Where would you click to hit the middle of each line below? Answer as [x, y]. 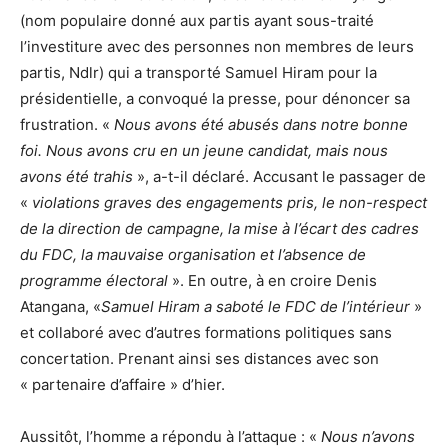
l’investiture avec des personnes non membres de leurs [217, 47]
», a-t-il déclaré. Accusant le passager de [279, 177]
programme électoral [94, 281]
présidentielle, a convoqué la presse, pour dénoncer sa [215, 99]
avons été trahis [76, 177]
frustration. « [67, 125]
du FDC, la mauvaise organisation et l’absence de [193, 255]
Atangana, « [60, 307]
